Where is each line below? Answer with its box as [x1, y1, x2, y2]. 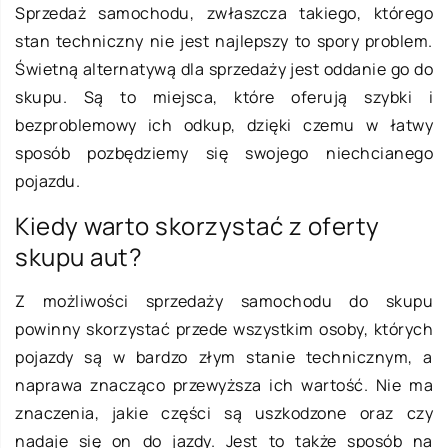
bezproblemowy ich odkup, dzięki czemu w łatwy [15, 114, 433, 137]
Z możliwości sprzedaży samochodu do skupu [15, 290, 433, 313]
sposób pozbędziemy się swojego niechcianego [15, 142, 433, 165]
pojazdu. [15, 170, 80, 193]
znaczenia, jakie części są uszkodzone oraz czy [15, 402, 433, 425]
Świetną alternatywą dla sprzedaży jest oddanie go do [15, 58, 433, 81]
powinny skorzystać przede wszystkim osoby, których [15, 318, 433, 341]
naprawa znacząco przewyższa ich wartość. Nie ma [15, 374, 433, 397]
